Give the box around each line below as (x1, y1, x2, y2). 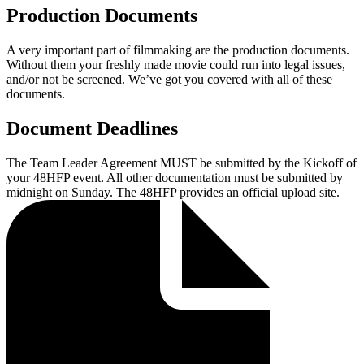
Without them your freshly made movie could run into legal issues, (6, 57, 345, 71)
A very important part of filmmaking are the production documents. (6, 42, 349, 57)
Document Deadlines (6, 117, 178, 139)
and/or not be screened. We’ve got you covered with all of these (6, 71, 332, 86)
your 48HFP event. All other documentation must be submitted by (6, 170, 343, 184)
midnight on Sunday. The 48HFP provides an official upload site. (6, 184, 340, 199)
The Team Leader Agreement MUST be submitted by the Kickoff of (6, 155, 357, 170)
